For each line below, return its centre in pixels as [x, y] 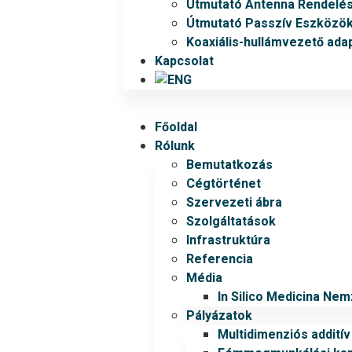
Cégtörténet [224, 184]
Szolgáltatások [231, 222]
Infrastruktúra [229, 240]
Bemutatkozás [230, 165]
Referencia [220, 259]
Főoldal [176, 127]
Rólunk [175, 146]
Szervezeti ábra [235, 203]
